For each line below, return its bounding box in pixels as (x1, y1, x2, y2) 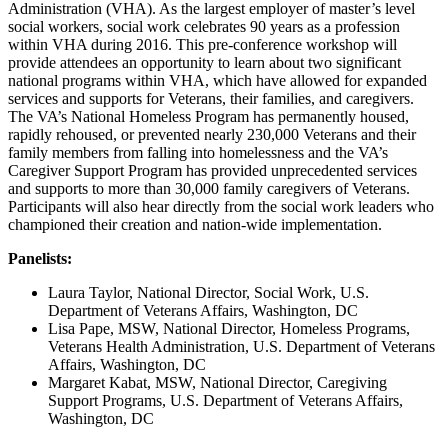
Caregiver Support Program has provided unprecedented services (8, 162, 417, 180)
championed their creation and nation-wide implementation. (8, 216, 382, 234)
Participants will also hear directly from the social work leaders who (8, 198, 434, 216)
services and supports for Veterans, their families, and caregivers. (8, 90, 414, 108)
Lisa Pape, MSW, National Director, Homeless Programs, (48, 320, 410, 338)
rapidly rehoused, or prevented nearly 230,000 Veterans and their (8, 126, 416, 144)
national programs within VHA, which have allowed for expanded (8, 72, 427, 90)
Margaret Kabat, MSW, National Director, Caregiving (48, 374, 387, 392)
